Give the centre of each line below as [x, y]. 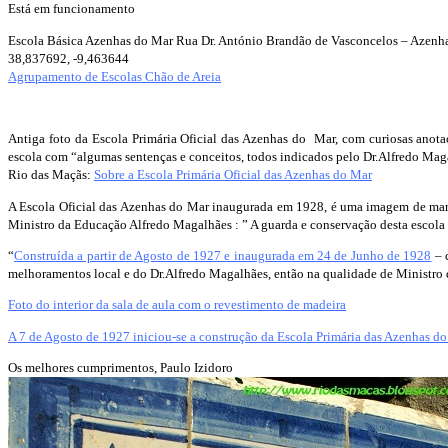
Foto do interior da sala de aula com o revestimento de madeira [177, 305]
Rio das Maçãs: [51, 175]
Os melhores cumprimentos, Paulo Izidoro [120, 367]
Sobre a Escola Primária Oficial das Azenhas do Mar [233, 175]
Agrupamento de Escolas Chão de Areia [114, 76]
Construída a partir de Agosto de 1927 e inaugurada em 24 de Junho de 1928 [223, 255]
